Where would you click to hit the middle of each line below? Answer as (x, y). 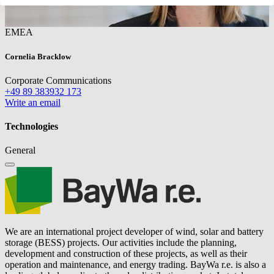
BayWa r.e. (212, 265)
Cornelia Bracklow (38, 56)
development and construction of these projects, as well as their (126, 254)
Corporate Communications (58, 80)
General (20, 150)
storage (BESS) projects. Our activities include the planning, (121, 243)
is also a (250, 265)
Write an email (33, 102)
